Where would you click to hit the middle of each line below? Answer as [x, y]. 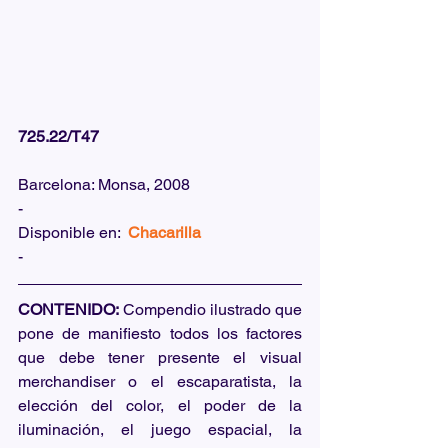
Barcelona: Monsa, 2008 [104, 184]
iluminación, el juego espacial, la [160, 429]
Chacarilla [164, 232]
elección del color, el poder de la [160, 405]
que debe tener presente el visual [160, 357]
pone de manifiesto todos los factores [160, 333]
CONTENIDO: [68, 309]
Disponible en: [73, 232]
